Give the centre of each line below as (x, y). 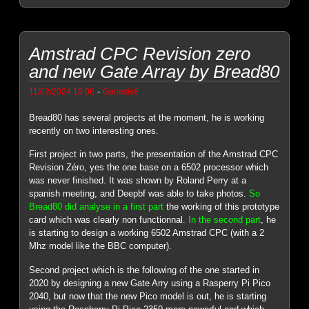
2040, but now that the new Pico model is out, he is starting (148, 296)
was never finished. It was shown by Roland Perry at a (138, 181)
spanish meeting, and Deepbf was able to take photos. (139, 194)
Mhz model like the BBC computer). (101, 246)
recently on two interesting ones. (94, 130)
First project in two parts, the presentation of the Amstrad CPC (154, 154)
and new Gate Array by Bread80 (154, 71)
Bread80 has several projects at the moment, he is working (147, 117)
